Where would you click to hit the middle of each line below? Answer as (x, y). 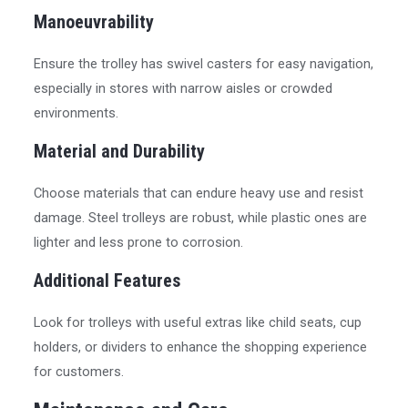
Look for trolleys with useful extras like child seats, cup (198, 322)
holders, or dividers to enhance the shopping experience (201, 347)
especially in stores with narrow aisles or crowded (184, 89)
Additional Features (107, 280)
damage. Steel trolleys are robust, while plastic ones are (201, 217)
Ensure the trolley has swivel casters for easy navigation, (204, 64)
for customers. (79, 371)
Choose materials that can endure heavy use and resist (199, 193)
